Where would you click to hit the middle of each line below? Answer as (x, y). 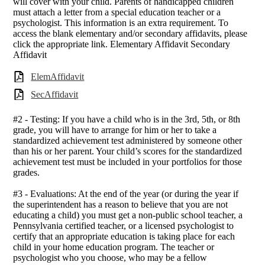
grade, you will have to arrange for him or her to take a (115, 130)
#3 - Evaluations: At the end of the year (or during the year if (126, 194)
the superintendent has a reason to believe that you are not (121, 205)
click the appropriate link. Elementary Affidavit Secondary (122, 44)
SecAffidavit (55, 94)
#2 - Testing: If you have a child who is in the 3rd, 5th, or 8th (127, 119)
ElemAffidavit (58, 76)
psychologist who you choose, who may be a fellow (110, 258)
